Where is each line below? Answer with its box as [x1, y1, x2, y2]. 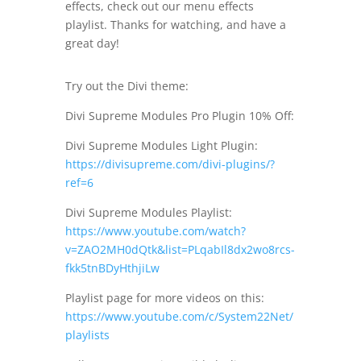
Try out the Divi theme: [64, 78, 189, 94]
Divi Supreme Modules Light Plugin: [64, 138, 258, 154]
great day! [64, 35, 119, 52]
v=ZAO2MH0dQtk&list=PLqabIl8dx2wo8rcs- [64, 242, 295, 258]
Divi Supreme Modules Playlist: [64, 205, 232, 221]
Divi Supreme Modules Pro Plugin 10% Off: [64, 108, 294, 124]
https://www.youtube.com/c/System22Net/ [64, 309, 293, 325]
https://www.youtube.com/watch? [64, 223, 246, 239]
